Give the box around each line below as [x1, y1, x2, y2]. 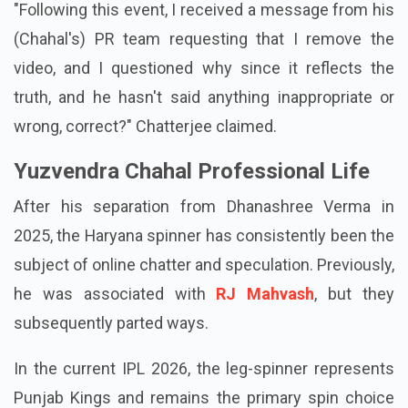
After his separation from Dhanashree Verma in [14, 226, 394, 246]
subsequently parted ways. [14, 342, 209, 362]
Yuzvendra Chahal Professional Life [14, 188, 370, 214]
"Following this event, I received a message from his [14, 29, 394, 49]
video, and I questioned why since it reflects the [14, 87, 394, 107]
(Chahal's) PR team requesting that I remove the [14, 58, 394, 78]
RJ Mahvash [216, 313, 315, 333]
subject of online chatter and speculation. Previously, [14, 284, 394, 304]
